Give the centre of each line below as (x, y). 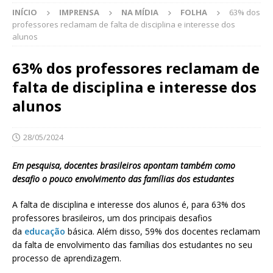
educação (45, 232)
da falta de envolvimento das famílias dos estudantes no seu (132, 245)
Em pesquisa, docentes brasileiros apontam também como (124, 166)
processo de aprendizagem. (67, 258)
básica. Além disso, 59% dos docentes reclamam (163, 232)
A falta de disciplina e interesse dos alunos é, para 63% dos (129, 205)
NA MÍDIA (140, 12)
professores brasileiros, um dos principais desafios (112, 218)
